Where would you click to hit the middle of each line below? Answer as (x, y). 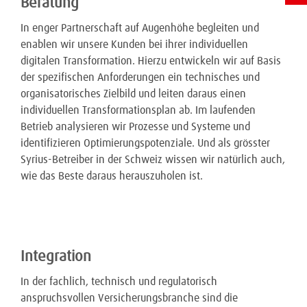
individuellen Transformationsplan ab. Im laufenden (138, 110)
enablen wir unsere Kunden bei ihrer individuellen (134, 45)
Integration (56, 257)
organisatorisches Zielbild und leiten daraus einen (133, 94)
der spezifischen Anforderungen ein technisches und (140, 77)
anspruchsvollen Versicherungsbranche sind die (129, 298)
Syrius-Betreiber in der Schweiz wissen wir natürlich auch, (153, 160)
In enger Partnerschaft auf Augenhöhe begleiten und (140, 28)
